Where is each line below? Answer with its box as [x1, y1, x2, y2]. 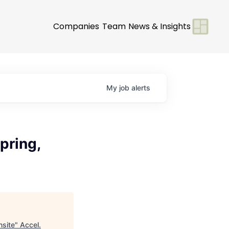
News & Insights [128, 20, 191, 32]
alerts [131, 83, 150, 92]
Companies [53, 20, 99, 32]
